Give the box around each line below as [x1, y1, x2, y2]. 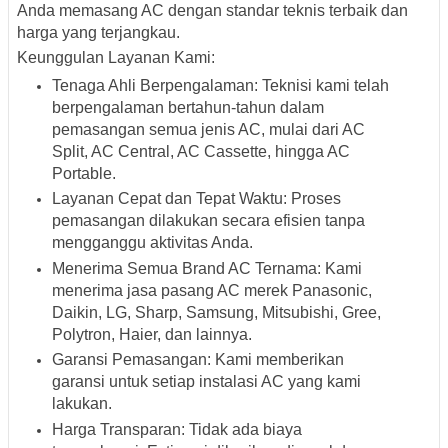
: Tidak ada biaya [181, 420, 302, 438]
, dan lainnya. [157, 325, 252, 343]
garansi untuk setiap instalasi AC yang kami [52, 373, 361, 391]
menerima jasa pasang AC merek [52, 281, 292, 299]
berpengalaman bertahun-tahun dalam [52, 98, 324, 116]
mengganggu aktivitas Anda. [52, 234, 253, 252]
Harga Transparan [52, 420, 181, 438]
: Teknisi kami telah [254, 76, 389, 94]
